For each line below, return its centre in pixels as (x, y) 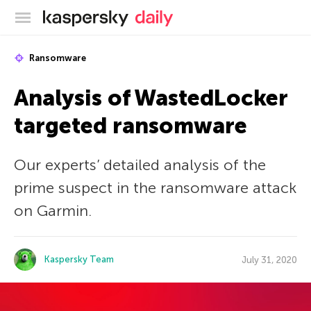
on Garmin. (53, 211)
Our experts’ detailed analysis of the (140, 165)
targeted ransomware (131, 126)
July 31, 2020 (269, 260)
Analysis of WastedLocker (151, 98)
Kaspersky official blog (184, 15)
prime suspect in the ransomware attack (155, 188)
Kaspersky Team (79, 259)
